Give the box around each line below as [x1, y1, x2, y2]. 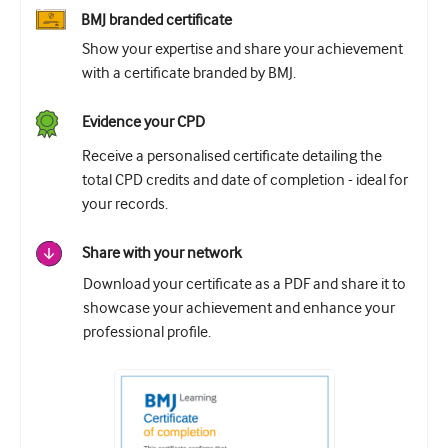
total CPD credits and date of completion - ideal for [82, 171, 408, 190]
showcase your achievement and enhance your [83, 299, 395, 318]
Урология [18, 22, 87, 40]
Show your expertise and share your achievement [82, 40, 403, 59]
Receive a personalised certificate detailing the [82, 147, 382, 166]
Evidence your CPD [82, 113, 205, 132]
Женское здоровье [18, 61, 156, 79]
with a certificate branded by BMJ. [82, 64, 296, 83]
